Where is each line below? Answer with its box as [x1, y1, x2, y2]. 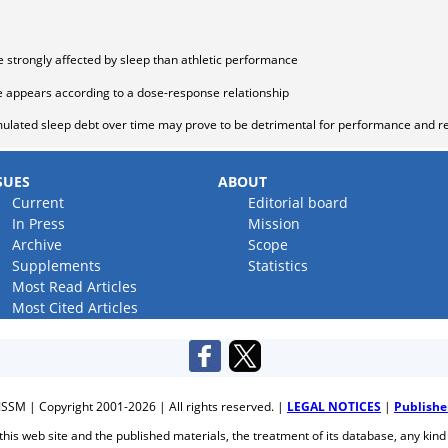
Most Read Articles [12, 277, 138, 296]
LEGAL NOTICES [287, 398, 381, 415]
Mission [248, 214, 301, 233]
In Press [12, 214, 66, 233]
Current [12, 193, 65, 212]
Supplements [12, 256, 102, 275]
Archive [12, 235, 63, 254]
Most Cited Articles [12, 298, 139, 317]
